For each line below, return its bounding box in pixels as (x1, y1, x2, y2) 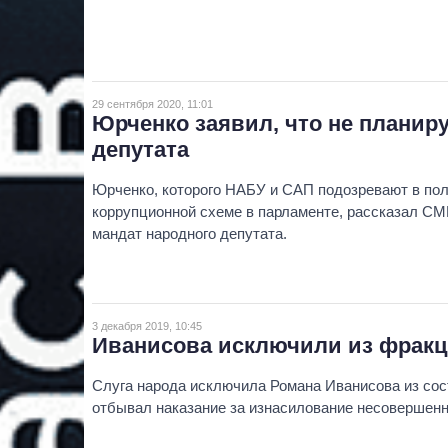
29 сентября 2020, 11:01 (92, 97, 213, 110)
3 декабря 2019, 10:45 (92, 320, 202, 333)
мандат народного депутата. (92, 224, 287, 242)
